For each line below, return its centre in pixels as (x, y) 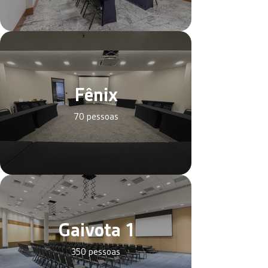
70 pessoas (96, 116)
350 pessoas (96, 252)
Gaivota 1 (96, 230)
